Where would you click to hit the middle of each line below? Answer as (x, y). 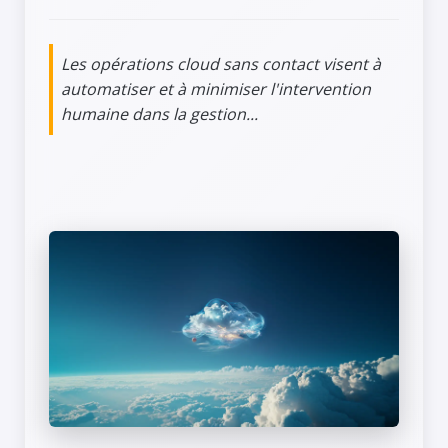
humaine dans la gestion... (159, 114)
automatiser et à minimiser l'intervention (216, 89)
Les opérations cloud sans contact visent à (221, 64)
